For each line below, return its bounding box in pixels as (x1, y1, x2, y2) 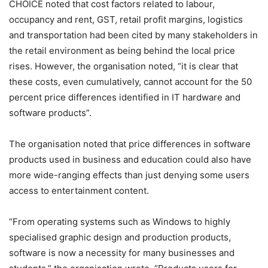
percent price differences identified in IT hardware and (9, 92, 240, 103)
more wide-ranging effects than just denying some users (9, 169, 249, 181)
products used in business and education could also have (9, 154, 251, 165)
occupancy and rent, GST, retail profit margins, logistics (9, 14, 243, 25)
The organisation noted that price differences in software (9, 138, 251, 150)
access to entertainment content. (9, 185, 149, 196)
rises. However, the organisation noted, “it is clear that (9, 60, 238, 72)
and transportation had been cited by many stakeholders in (9, 29, 258, 41)
